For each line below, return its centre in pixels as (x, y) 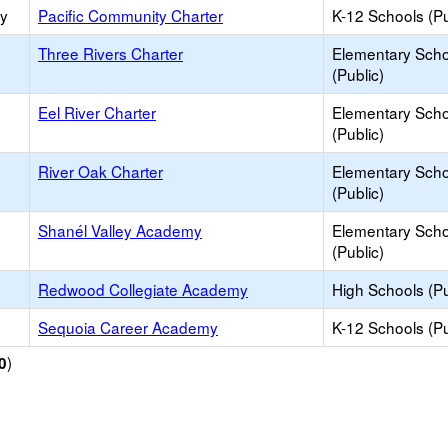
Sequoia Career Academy (128, 327)
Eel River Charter (97, 112)
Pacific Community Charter (130, 15)
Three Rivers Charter (110, 53)
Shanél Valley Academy (120, 230)
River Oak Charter (100, 171)
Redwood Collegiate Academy (143, 289)
